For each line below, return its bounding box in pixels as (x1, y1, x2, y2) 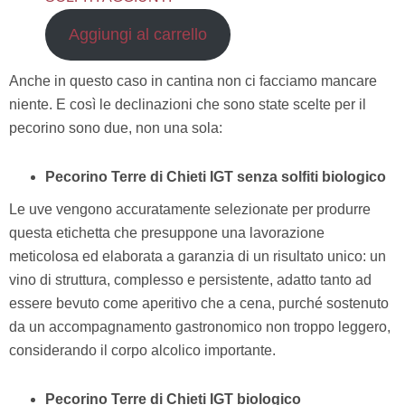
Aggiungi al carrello (68, 25, 207, 44)
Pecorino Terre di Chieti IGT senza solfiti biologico (45, 169, 386, 185)
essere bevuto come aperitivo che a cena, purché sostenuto (9, 296, 389, 312)
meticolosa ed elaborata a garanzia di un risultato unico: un (9, 249, 386, 265)
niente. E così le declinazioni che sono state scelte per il (9, 97, 366, 113)
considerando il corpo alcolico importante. (9, 343, 276, 359)
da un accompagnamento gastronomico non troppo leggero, (9, 319, 391, 335)
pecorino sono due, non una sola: (9, 120, 222, 137)
